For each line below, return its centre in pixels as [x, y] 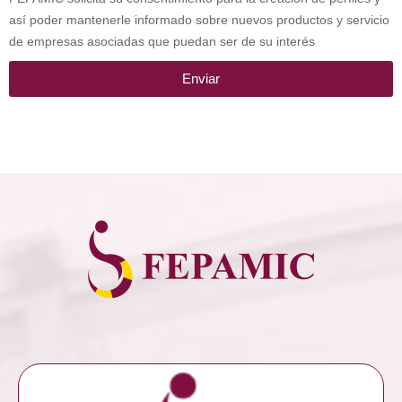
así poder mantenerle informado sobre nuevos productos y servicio [199, 19]
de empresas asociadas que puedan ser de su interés [162, 41]
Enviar [201, 79]
